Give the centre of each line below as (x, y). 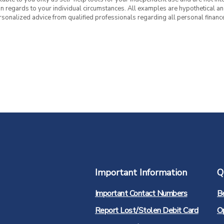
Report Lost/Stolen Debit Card (146, 211)
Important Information (141, 173)
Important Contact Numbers (141, 194)
